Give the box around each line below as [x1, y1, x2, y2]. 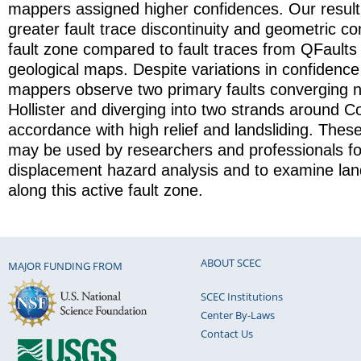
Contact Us [201, 326, 253, 341]
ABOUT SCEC [201, 255, 261, 270]
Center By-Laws [201, 307, 275, 322]
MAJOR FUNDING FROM [8, 259, 122, 274]
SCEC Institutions [201, 288, 283, 304]
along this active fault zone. [8, 180, 203, 199]
